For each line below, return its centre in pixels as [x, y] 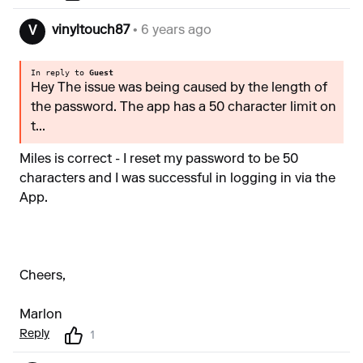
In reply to [60, 73]
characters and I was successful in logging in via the [177, 179]
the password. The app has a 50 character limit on [184, 108]
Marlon [41, 315]
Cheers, [43, 276]
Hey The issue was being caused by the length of [179, 88]
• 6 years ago [171, 31]
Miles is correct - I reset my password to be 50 [159, 160]
